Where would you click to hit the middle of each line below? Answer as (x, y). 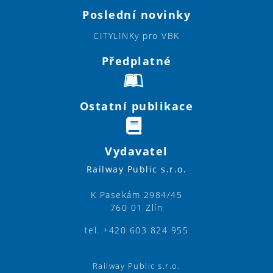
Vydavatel (136, 151)
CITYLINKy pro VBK (136, 35)
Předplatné (136, 61)
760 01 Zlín (136, 207)
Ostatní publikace (136, 106)
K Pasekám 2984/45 (136, 194)
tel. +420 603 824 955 (136, 230)
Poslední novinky (136, 14)
